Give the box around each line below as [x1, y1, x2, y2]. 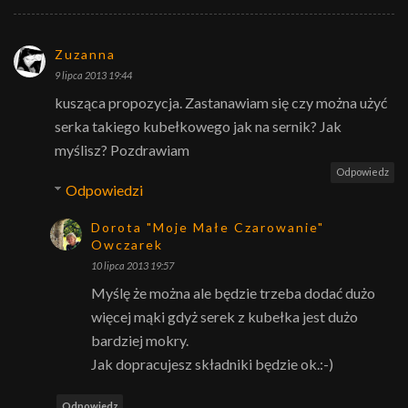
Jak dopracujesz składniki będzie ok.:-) [91, 354, 333, 372]
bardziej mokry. [91, 331, 189, 349]
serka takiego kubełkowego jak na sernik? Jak [55, 117, 342, 135]
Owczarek [91, 236, 163, 252]
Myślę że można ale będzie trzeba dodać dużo [91, 283, 375, 301]
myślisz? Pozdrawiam [55, 140, 189, 158]
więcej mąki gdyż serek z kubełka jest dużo [91, 307, 358, 325]
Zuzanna [55, 46, 116, 62]
